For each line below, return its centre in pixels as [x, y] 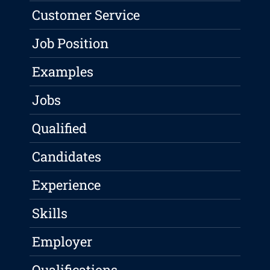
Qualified [60, 128]
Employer [62, 242]
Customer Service [86, 15]
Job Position [71, 43]
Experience [67, 185]
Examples [63, 72]
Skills [50, 213]
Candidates [67, 157]
